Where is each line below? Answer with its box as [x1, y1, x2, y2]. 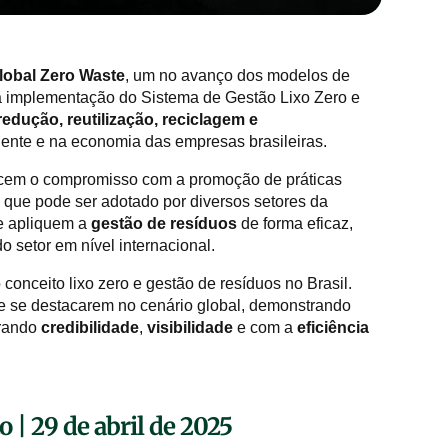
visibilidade [147, 318, 233, 336]
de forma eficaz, [241, 214, 353, 232]
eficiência [297, 318, 369, 336]
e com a [233, 318, 297, 336]
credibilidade [37, 318, 139, 336]
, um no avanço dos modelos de [125, 66, 350, 84]
